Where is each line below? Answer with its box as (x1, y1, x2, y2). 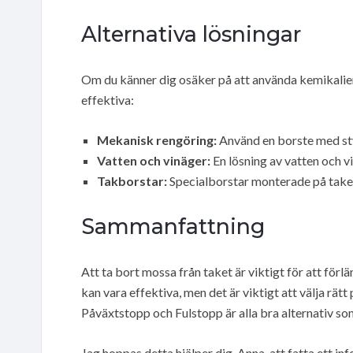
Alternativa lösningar (81, 20, 301, 47)
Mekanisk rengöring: (97, 132, 217, 147)
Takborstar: (97, 173, 167, 188)
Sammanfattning (81, 213, 265, 240)
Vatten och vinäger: (97, 152, 210, 168)
